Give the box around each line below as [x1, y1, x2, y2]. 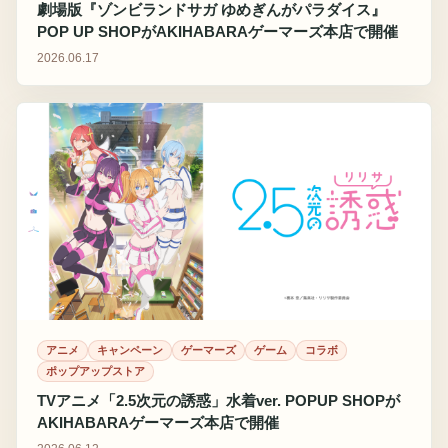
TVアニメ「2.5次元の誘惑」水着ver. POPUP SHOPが [37, 391, 400, 409]
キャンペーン [97, 343, 163, 356]
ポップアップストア [46, 364, 145, 377]
